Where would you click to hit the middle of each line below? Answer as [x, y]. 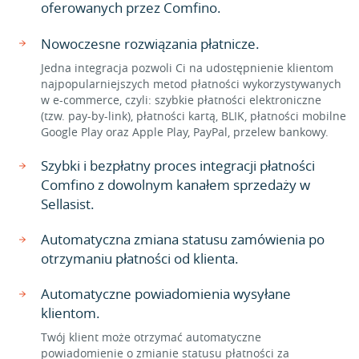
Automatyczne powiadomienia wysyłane [166, 294]
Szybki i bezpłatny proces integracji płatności [178, 165]
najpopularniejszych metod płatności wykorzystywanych [191, 84]
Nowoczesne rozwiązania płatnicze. [150, 44]
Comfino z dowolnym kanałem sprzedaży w [175, 185]
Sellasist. [68, 204]
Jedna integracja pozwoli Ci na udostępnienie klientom [187, 68]
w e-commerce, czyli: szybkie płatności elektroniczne [181, 100]
